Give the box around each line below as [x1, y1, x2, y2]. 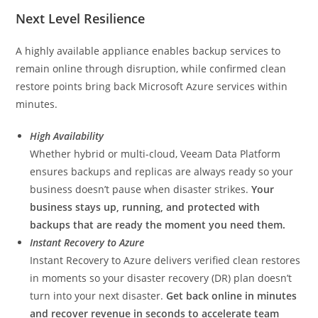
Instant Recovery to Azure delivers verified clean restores [30, 253, 301, 267]
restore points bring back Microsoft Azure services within [16, 79, 288, 93]
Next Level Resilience [16, 10, 146, 27]
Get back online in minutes [166, 289, 297, 302]
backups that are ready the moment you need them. [30, 218, 286, 231]
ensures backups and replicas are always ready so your [30, 165, 294, 178]
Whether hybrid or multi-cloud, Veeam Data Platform [30, 147, 281, 160]
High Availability [30, 129, 104, 143]
